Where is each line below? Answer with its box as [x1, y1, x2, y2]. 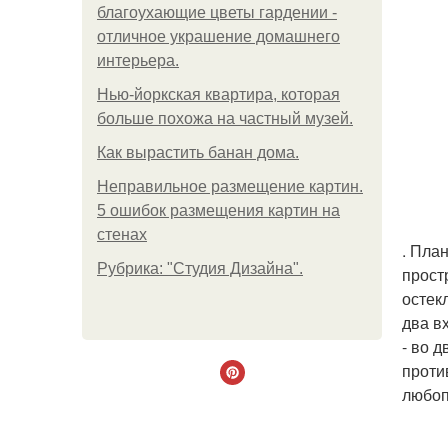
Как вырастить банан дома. [97, 144, 299, 161]
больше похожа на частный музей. [97, 110, 353, 127]
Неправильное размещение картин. [97, 178, 363, 195]
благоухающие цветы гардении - [97, 4, 337, 21]
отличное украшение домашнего [97, 28, 340, 45]
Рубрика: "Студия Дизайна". [97, 260, 303, 277]
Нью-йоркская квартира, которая [97, 86, 340, 103]
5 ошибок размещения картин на [97, 202, 340, 219]
